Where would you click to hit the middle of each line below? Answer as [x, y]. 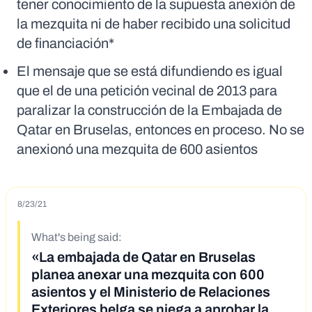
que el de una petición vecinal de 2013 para [147, 91]
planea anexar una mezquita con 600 [148, 275]
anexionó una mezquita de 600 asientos [137, 149]
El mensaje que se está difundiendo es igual [150, 71]
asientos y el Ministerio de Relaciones [151, 292]
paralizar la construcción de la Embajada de [149, 110]
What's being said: [77, 237]
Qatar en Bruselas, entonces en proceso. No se [161, 130]
